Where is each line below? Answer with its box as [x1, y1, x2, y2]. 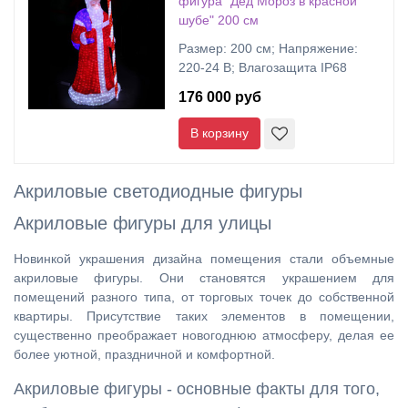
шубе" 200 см [178, 13, 259, 27]
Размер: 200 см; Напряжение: [178, 41, 358, 56]
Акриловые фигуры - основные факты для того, [14, 380, 380, 398]
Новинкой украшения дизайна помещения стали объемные [14, 251, 394, 266]
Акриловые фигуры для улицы [14, 213, 271, 233]
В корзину [190, 126, 249, 140]
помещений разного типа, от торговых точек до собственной [14, 290, 394, 304]
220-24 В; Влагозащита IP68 [178, 60, 347, 75]
